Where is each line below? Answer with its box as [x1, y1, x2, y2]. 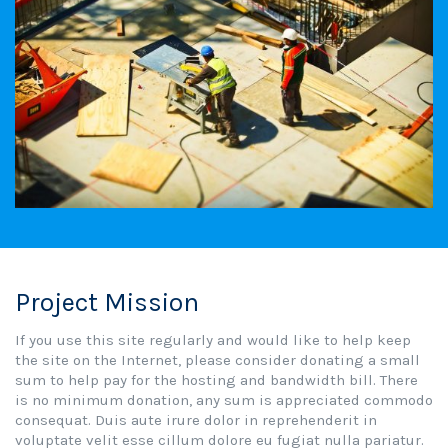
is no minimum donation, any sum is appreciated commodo [15, 391, 433, 410]
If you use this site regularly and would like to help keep [15, 331, 411, 350]
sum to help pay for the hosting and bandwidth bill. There [15, 371, 418, 390]
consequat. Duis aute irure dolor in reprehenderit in [15, 411, 377, 430]
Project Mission [15, 287, 199, 319]
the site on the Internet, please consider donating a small [15, 351, 420, 370]
